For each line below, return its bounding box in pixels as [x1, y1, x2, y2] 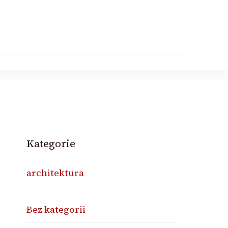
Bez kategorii [26, 203, 86, 216]
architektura [26, 166, 84, 179]
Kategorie [26, 136, 76, 151]
